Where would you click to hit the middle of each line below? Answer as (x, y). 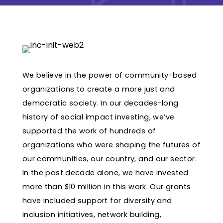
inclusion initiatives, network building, (92, 215)
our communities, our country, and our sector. (109, 159)
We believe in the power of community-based (110, 75)
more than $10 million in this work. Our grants (107, 187)
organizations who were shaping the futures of (111, 145)
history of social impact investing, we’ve (98, 117)
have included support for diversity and (97, 201)
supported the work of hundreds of (89, 131)
